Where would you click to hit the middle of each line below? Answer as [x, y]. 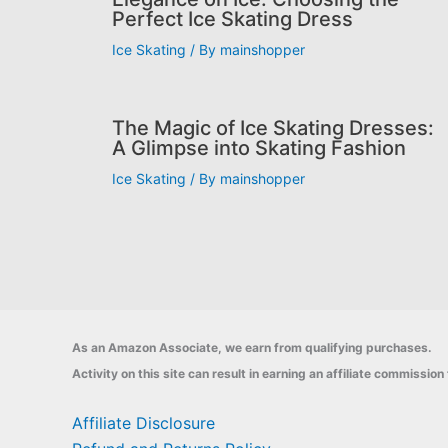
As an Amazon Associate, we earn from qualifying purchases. [252, 347]
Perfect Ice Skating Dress [232, 18]
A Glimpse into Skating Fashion [259, 147]
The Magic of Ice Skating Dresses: [273, 127]
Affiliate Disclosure [143, 423]
